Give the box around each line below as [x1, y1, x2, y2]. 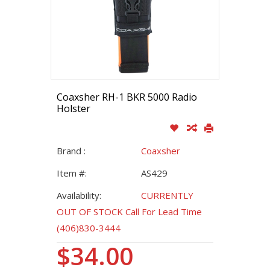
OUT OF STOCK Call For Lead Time [57, 206, 202, 218]
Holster [57, 102, 90, 115]
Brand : [57, 145, 86, 157]
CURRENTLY [141, 189, 193, 201]
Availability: [57, 189, 101, 201]
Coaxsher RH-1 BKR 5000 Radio [57, 90, 197, 104]
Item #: [57, 167, 87, 179]
